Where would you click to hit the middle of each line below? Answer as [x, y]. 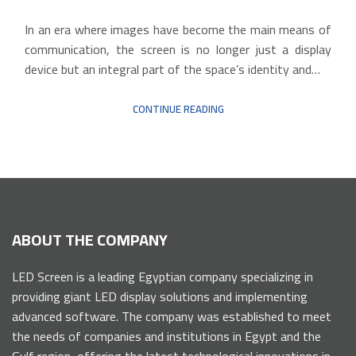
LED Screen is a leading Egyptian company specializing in [163, 276]
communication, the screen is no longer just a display [178, 50]
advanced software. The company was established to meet [172, 316]
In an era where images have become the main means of [178, 30]
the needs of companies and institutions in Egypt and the [166, 336]
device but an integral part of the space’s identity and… [172, 70]
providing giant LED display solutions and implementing [160, 296]
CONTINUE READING [178, 109]
